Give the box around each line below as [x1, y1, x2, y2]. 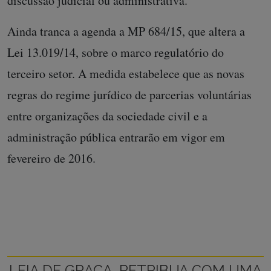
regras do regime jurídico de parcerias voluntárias [7, 87, 252, 103]
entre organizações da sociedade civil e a [7, 108, 207, 125]
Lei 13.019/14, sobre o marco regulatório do [7, 44, 224, 61]
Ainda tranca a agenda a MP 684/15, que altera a [7, 23, 245, 40]
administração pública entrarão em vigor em [7, 129, 225, 146]
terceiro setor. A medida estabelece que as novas [7, 65, 244, 82]
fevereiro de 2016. [7, 150, 96, 167]
